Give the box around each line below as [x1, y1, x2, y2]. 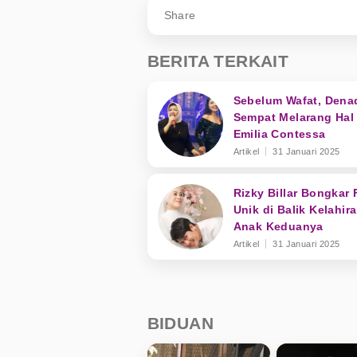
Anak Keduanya [233, 219, 324, 233]
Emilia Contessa [233, 127, 326, 140]
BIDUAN [147, 313, 214, 332]
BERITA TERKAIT [147, 51, 289, 70]
